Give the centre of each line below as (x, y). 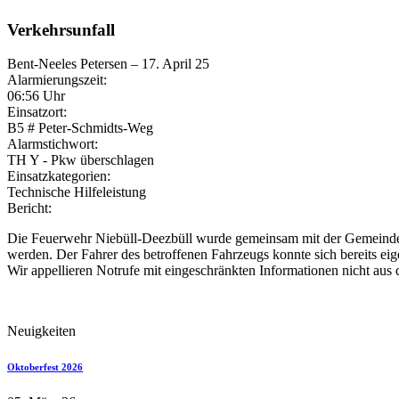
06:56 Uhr (36, 96)
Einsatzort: (37, 112)
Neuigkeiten (41, 331)
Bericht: (29, 208)
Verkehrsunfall (61, 29)
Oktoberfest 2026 (45, 367)
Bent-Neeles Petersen (67, 64)
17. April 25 (175, 64)
